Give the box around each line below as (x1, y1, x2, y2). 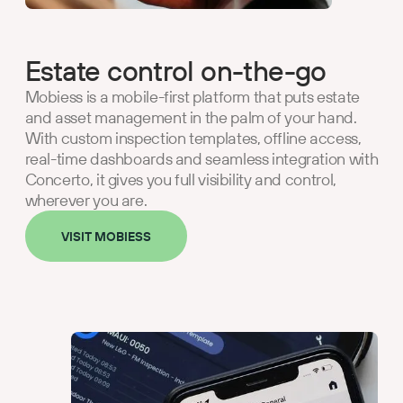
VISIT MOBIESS (60, 228, 151, 245)
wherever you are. (24, 190, 148, 211)
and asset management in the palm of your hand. (24, 107, 357, 129)
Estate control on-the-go (24, 53, 327, 89)
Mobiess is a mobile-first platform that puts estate (24, 86, 360, 108)
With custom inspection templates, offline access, (24, 128, 362, 149)
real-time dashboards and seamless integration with (24, 148, 379, 170)
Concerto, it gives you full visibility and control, (24, 169, 336, 191)
